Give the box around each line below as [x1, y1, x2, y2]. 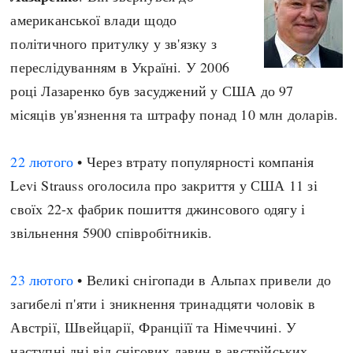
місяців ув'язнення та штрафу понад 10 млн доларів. [10, 105, 339, 124]
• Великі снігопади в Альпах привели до [73, 270, 332, 289]
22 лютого [10, 152, 74, 171]
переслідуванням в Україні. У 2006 [10, 58, 230, 76]
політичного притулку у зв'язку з [10, 34, 217, 53]
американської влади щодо [10, 10, 177, 29]
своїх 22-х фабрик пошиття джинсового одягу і [10, 199, 306, 218]
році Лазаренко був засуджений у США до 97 [10, 81, 294, 100]
